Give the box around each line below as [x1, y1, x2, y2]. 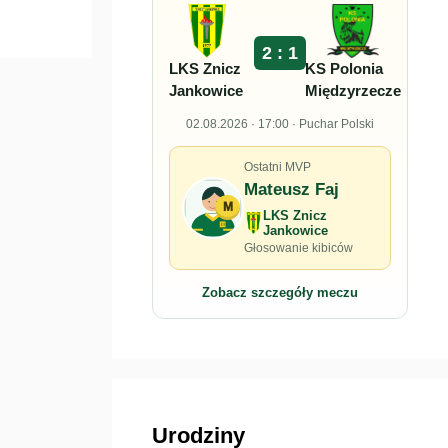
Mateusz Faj [244, 180, 339, 200]
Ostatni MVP [244, 160, 311, 173]
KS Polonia [304, 60, 383, 77]
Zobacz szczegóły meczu [202, 285, 358, 301]
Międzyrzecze [304, 82, 401, 99]
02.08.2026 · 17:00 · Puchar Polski [186, 116, 374, 131]
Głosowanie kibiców [244, 242, 353, 255]
